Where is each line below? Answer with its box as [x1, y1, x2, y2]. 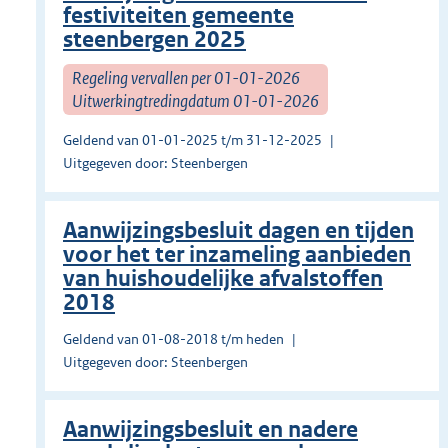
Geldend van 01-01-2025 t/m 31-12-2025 [63, 131, 322, 150]
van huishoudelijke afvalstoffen [63, 265, 383, 293]
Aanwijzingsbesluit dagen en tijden [63, 217, 414, 245]
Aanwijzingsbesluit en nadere [63, 416, 358, 444]
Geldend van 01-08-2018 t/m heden [63, 330, 284, 349]
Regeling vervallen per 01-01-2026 [72, 66, 300, 89]
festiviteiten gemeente [63, 2, 294, 30]
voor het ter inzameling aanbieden [63, 241, 411, 269]
